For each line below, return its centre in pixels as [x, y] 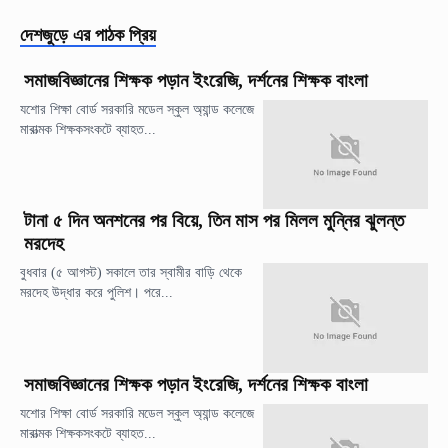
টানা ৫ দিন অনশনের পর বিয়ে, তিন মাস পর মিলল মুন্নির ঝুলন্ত [214, 221]
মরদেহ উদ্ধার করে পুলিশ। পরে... [96, 293]
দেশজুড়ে [44, 35]
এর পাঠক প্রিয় [114, 35]
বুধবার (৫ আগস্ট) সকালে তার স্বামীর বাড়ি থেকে [131, 273]
